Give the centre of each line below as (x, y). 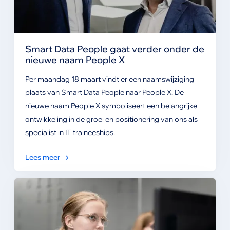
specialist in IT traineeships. (70, 132)
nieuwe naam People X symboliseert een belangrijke (111, 106)
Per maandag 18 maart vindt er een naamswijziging (109, 79)
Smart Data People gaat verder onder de (114, 49)
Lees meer (42, 157)
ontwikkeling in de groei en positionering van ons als (111, 119)
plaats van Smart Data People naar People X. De (104, 92)
